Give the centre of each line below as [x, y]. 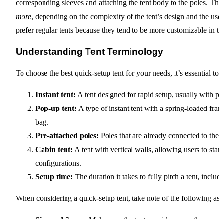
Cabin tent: [54, 149]
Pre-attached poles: [67, 135]
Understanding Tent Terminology [89, 52]
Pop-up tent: [56, 108]
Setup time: [54, 176]
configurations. [58, 163]
